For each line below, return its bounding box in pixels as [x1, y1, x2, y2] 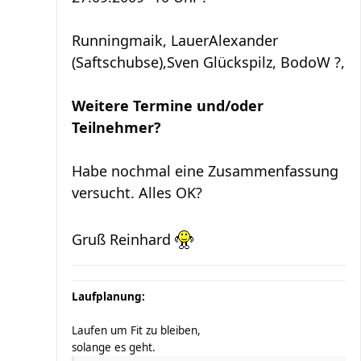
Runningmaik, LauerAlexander [72, 31, 278, 50]
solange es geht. [72, 340, 156, 355]
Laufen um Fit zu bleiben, [72, 323, 201, 338]
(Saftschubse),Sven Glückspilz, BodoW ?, [72, 52, 345, 72]
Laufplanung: [72, 289, 145, 304]
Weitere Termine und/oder [72, 96, 263, 115]
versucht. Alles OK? [72, 183, 202, 202]
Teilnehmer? [72, 118, 161, 137]
